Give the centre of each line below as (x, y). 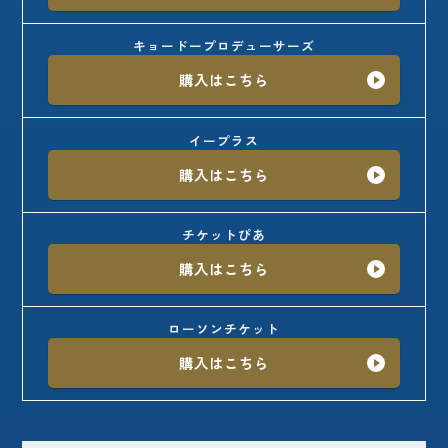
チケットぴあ (224, 234)
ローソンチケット (224, 328)
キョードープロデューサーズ (224, 46)
